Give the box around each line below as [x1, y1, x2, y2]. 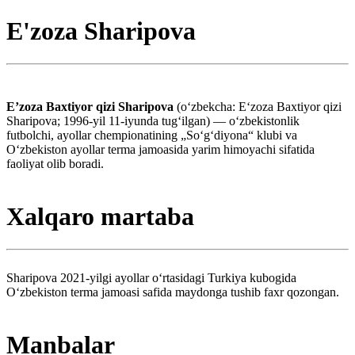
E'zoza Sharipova [6, 17, 196, 46]
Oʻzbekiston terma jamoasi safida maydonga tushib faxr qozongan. [6, 284, 339, 299]
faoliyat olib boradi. [6, 156, 104, 170]
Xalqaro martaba [6, 202, 194, 231]
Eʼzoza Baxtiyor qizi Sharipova [6, 99, 177, 113]
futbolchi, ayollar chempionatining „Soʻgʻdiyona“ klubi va [6, 128, 297, 142]
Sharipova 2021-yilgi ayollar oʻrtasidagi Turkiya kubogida [6, 270, 296, 284]
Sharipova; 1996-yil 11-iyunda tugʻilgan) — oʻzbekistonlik [6, 113, 300, 128]
